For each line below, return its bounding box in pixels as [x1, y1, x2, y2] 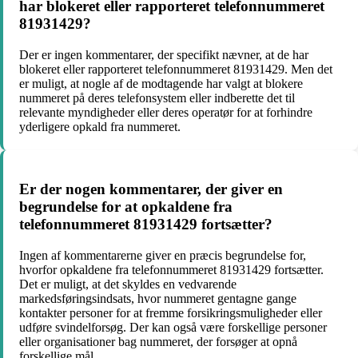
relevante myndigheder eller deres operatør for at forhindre [19, 105, 312, 119]
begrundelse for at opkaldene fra [19, 198, 233, 216]
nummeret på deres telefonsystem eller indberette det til [19, 90, 295, 105]
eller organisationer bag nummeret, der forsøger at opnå [19, 335, 297, 349]
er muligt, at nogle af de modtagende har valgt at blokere [19, 76, 303, 90]
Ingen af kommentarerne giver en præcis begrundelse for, [19, 249, 306, 263]
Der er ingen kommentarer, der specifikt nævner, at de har [19, 47, 308, 62]
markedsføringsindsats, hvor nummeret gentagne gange [19, 292, 296, 306]
